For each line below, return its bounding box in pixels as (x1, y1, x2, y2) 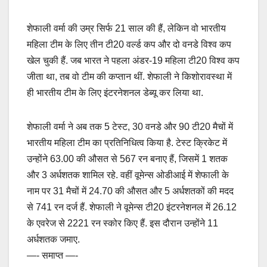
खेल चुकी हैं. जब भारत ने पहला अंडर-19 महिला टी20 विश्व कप (27, 55, 240, 66)
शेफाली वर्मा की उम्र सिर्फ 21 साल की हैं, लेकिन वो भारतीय (27, 23, 226, 34)
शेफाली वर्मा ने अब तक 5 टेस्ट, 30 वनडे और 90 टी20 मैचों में (27, 122, 233, 132)
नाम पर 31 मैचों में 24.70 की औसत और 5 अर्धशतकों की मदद (27, 186, 234, 197)
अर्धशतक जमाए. (27, 234, 80, 245)
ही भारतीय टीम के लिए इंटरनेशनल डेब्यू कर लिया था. (27, 88, 203, 98)
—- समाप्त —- (27, 250, 78, 261)
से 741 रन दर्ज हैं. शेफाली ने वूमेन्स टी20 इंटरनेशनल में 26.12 (27, 202, 237, 213)
